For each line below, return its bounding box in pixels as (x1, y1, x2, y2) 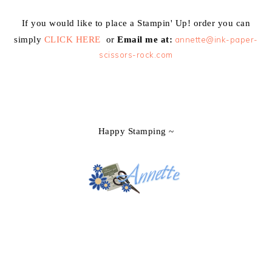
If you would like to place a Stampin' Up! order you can (21, 18, 251, 29)
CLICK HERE (44, 35, 101, 45)
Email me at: (117, 35, 173, 45)
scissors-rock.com (99, 50, 173, 60)
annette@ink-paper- (174, 35, 258, 45)
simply (14, 35, 44, 45)
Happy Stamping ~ (98, 126, 174, 137)
